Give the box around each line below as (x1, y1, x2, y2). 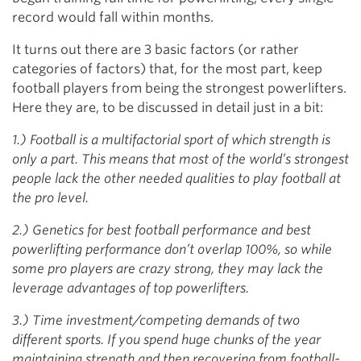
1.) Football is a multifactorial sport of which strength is (12, 132, 330, 147)
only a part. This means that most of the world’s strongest (12, 151, 349, 167)
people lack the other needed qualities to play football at (12, 171, 341, 186)
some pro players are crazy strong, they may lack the (12, 261, 323, 276)
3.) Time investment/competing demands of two (12, 313, 300, 328)
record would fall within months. (12, 10, 214, 25)
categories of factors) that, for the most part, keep (12, 61, 322, 77)
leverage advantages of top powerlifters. (12, 280, 249, 296)
